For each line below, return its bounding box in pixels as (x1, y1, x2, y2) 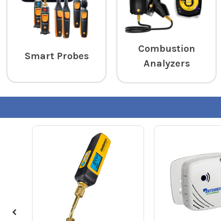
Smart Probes (24, 50, 89, 62)
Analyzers (143, 58, 190, 70)
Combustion (138, 43, 195, 55)
